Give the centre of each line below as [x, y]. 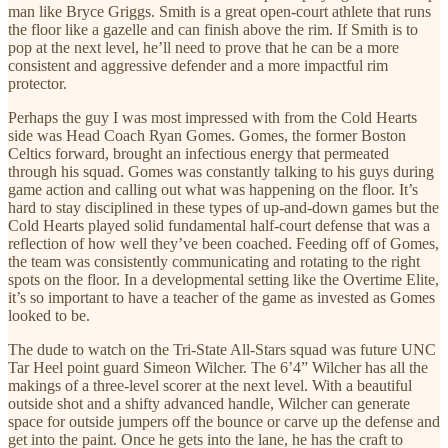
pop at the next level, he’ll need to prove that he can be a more [203, 47]
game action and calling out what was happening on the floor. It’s [213, 189]
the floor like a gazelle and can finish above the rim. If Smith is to [213, 29]
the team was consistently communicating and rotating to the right [214, 261]
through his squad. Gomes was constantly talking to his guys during [221, 171]
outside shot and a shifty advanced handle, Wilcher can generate [209, 403]
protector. [37, 83]
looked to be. [49, 315]
